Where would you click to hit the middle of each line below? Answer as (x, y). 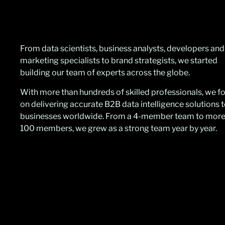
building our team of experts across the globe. (106, 73)
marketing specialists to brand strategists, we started (119, 61)
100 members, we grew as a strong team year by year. (119, 128)
